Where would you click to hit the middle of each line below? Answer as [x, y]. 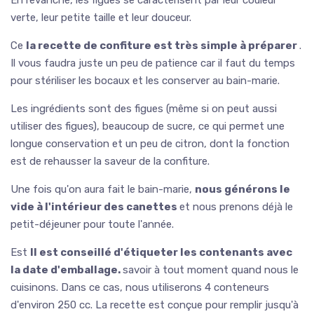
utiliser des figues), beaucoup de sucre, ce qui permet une [148, 126]
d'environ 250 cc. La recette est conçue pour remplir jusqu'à [155, 305]
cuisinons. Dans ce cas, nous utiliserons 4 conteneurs [140, 287]
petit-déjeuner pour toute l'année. [92, 224]
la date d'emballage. [67, 269]
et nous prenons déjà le [236, 206]
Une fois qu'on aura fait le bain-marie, [103, 189]
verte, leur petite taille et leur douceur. [101, 17]
